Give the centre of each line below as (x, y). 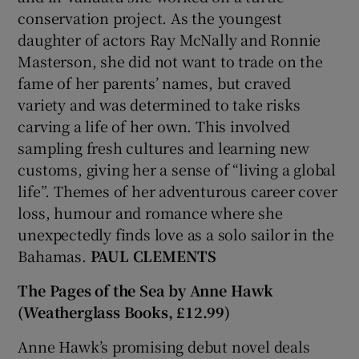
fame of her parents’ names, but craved (154, 82)
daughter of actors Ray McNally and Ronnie (169, 39)
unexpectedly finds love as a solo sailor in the (176, 234)
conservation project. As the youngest (150, 17)
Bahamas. (54, 255)
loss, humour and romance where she (150, 212)
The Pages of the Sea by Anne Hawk (145, 290)
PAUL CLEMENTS (153, 255)
